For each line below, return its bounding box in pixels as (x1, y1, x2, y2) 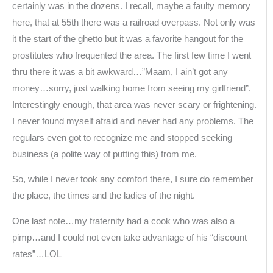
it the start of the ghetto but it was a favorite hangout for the (12, 34, 243, 44)
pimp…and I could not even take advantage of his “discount (12, 232, 247, 243)
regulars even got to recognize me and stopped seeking (12, 132, 232, 143)
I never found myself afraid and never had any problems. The (12, 116, 253, 126)
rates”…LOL (12, 249, 62, 259)
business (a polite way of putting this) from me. (12, 149, 197, 159)
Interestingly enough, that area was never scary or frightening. (12, 99, 257, 110)
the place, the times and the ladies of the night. (12, 191, 195, 201)
